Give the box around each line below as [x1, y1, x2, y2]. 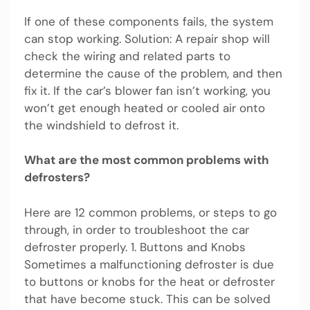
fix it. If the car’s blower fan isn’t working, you [24, 82, 271, 98]
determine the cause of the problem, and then [24, 65, 282, 81]
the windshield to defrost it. [24, 117, 179, 133]
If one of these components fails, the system [24, 13, 273, 29]
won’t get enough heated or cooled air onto [24, 100, 265, 116]
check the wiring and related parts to [24, 48, 230, 64]
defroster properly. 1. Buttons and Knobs [24, 239, 246, 255]
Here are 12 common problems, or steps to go [24, 204, 277, 220]
